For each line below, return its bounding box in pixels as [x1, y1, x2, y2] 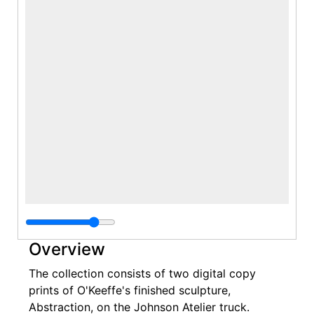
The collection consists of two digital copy [29, 266, 256, 281]
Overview [29, 239, 105, 260]
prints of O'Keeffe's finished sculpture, [29, 283, 231, 298]
